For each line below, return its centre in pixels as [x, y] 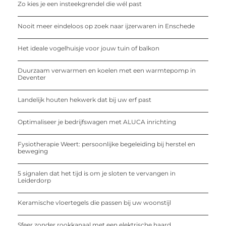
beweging [33, 151]
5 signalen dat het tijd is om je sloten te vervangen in [97, 173]
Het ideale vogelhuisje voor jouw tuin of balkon [89, 48]
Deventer [32, 77]
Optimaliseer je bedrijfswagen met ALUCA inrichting [97, 122]
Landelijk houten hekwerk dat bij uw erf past [84, 99]
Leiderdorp [34, 180]
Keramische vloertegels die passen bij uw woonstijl [94, 202]
